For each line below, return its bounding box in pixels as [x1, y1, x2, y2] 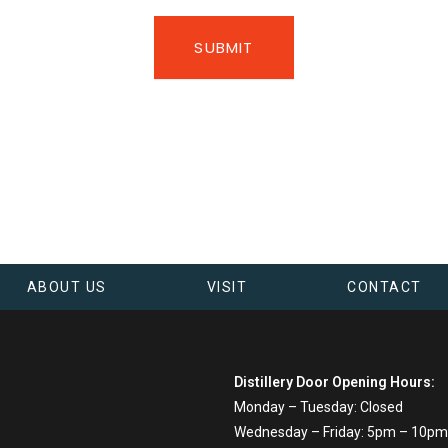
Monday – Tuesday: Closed [234, 398, 403, 415]
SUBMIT [194, 36, 254, 58]
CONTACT [347, 278, 422, 295]
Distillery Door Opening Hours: [234, 373, 435, 390]
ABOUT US [26, 278, 107, 295]
